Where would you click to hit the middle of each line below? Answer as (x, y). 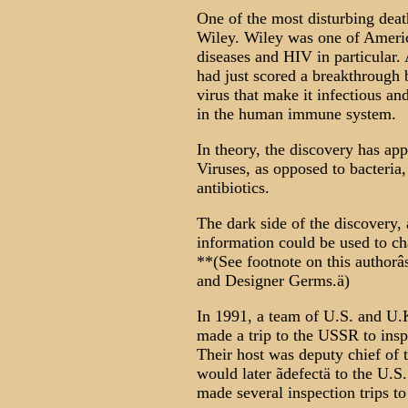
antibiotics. (233, 188)
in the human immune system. (296, 114)
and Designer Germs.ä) (273, 280)
